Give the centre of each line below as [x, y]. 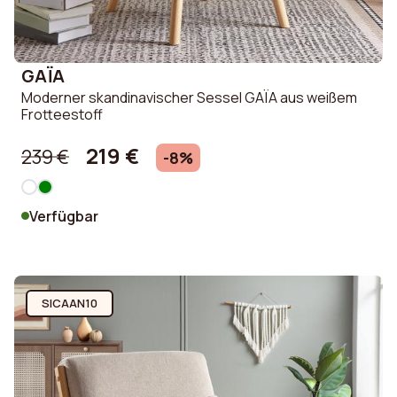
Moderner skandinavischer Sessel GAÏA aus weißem [189, 98]
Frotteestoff [62, 115]
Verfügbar [64, 216]
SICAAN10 [69, 303]
